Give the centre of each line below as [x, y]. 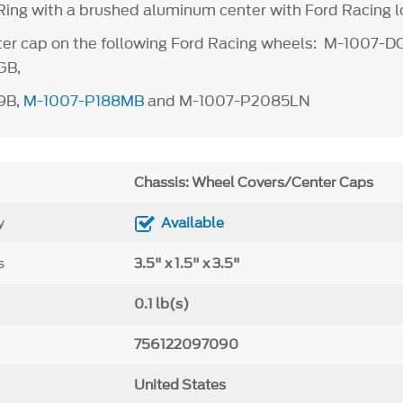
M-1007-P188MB [84, 101]
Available [193, 223]
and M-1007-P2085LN [228, 101]
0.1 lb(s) [162, 304]
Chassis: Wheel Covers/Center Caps [254, 182]
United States [180, 385]
